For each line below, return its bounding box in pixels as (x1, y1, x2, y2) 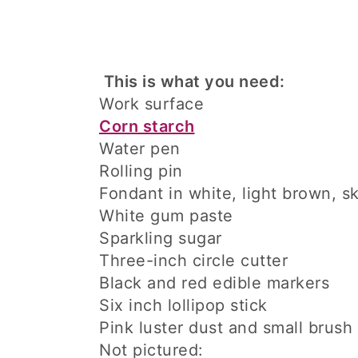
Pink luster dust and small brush (99, 318, 352, 337)
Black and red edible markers (99, 273, 329, 292)
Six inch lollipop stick (99, 296, 268, 315)
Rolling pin (99, 161, 183, 181)
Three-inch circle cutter (99, 251, 288, 270)
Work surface (99, 94, 204, 113)
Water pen (99, 139, 181, 158)
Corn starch (99, 117, 195, 136)
